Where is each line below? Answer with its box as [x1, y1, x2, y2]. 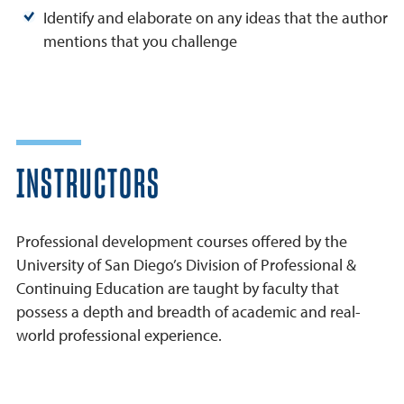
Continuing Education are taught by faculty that [16, 278, 339, 299]
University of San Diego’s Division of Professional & [16, 254, 356, 276]
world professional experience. [16, 325, 222, 346]
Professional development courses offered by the [16, 231, 347, 252]
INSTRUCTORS [16, 165, 161, 207]
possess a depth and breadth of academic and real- [16, 301, 361, 323]
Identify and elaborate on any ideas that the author [43, 7, 388, 29]
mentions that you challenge [43, 31, 237, 52]
